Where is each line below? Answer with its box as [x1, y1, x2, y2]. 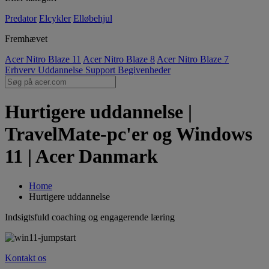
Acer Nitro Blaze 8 [83, 54, 155, 64]
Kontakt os [5, 252, 46, 263]
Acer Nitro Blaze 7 [157, 54, 229, 64]
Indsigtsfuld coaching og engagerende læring [5, 211, 175, 222]
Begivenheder [118, 65, 171, 75]
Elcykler [39, 13, 71, 23]
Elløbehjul [73, 13, 112, 23]
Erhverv [5, 65, 38, 75]
